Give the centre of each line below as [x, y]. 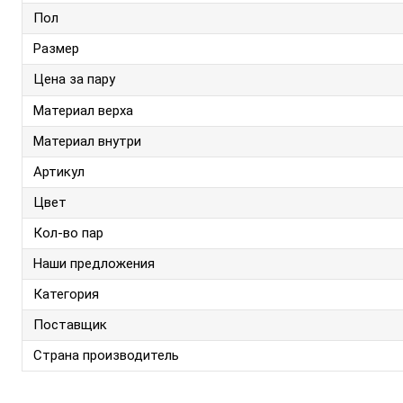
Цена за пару [74, 79]
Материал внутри [87, 141]
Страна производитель [106, 355]
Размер [56, 49]
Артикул [59, 172]
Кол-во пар [68, 233]
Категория [66, 294]
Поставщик [70, 325]
